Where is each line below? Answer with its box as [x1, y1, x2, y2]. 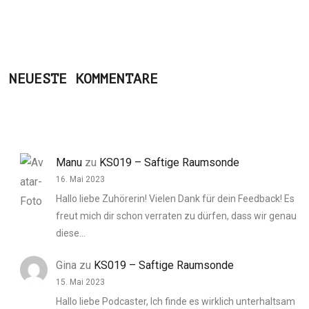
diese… [56, 228, 86, 239]
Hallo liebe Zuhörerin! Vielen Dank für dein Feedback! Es [56, 193, 295, 205]
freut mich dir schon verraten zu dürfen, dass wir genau [56, 210, 297, 222]
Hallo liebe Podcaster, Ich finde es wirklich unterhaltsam [56, 295, 296, 307]
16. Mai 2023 [56, 175, 106, 185]
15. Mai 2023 [56, 277, 106, 287]
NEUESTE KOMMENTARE [9, 71, 159, 88]
